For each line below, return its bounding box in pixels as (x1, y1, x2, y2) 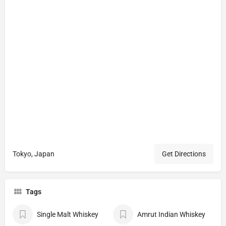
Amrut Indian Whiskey (137, 210, 205, 219)
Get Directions (162, 150, 206, 158)
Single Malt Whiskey (37, 210, 98, 219)
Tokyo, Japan (13, 150, 54, 158)
